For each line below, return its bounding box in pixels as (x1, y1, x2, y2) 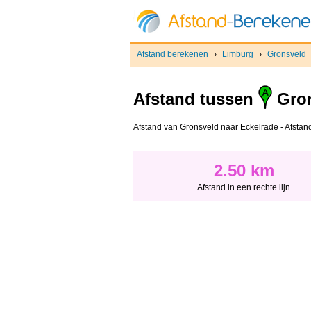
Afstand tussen (133, 90, 258, 109)
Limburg (222, 49, 253, 59)
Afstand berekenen (137, 49, 208, 59)
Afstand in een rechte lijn (197, 183, 290, 193)
